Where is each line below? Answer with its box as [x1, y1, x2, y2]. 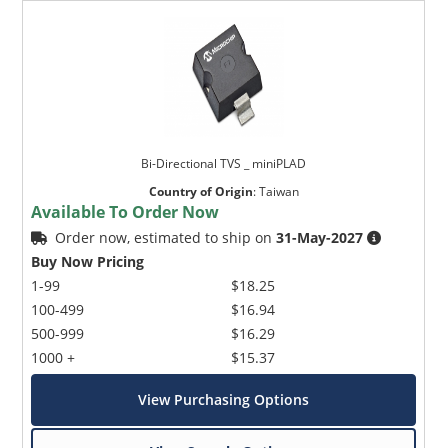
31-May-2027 [276, 228, 364, 248]
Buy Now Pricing [31, 252, 145, 272]
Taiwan [258, 183, 299, 201]
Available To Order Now [31, 201, 220, 224]
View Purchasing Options [138, 390, 310, 410]
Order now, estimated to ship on [55, 228, 277, 248]
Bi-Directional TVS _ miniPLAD [141, 155, 307, 173]
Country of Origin [148, 183, 253, 201]
